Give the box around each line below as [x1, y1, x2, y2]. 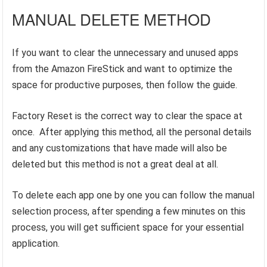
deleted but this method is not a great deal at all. [12, 159, 219, 170]
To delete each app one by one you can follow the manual [12, 190, 255, 201]
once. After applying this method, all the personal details [12, 126, 252, 138]
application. [12, 238, 60, 250]
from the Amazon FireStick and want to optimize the [12, 63, 233, 75]
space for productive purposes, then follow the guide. [12, 79, 238, 91]
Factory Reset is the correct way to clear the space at [12, 110, 243, 122]
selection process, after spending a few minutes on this [12, 206, 246, 218]
